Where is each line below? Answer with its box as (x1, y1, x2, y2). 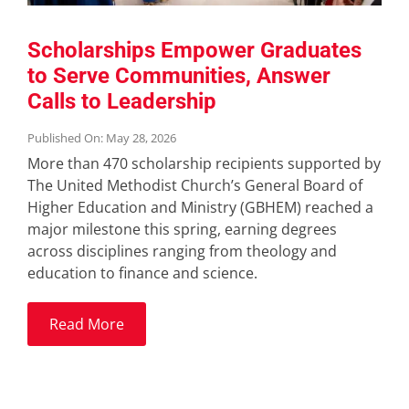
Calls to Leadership (26, 88, 216, 114)
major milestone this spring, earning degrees (26, 218, 337, 239)
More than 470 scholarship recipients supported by (26, 152, 381, 173)
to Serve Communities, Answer (26, 62, 330, 89)
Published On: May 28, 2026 (26, 129, 176, 146)
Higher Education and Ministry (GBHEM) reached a (26, 196, 373, 217)
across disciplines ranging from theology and (26, 240, 337, 261)
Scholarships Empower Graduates (26, 37, 362, 63)
